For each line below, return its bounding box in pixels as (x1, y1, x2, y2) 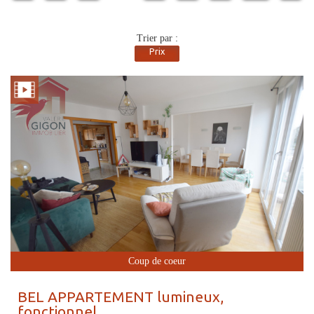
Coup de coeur (128, 255, 186, 266)
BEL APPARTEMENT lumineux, (18, 287, 224, 305)
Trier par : (136, 33, 178, 44)
